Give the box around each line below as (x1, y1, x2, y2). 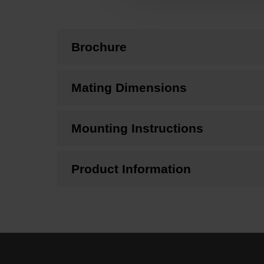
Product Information (71, 162, 191, 176)
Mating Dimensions (71, 81, 187, 95)
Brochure (71, 40, 127, 54)
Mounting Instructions (71, 121, 203, 136)
